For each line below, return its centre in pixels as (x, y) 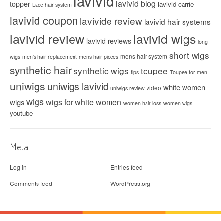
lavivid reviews (109, 41)
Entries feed (127, 167)
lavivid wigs (165, 38)
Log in (18, 167)
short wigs (189, 55)
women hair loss (142, 103)
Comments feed (31, 183)
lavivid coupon (44, 20)
